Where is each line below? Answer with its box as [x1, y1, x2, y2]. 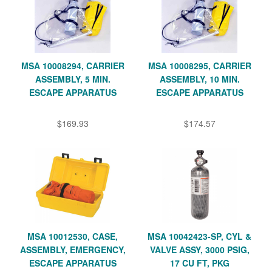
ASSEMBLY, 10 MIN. [159, 72, 240, 85]
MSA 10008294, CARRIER [21, 59, 124, 72]
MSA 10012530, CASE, [27, 229, 118, 242]
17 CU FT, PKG [169, 256, 229, 269]
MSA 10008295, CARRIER [148, 59, 251, 72]
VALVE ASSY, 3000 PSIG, [149, 243, 250, 256]
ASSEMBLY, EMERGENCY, [19, 243, 126, 256]
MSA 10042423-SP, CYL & [148, 229, 251, 242]
